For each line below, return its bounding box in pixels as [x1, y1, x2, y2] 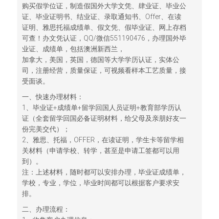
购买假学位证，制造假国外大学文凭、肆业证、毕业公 [22, 2, 186, 10]
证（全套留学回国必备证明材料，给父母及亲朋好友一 [22, 114, 186, 122]
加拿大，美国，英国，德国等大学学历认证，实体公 [22, 56, 179, 64]
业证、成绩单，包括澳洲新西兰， [22, 45, 125, 53]
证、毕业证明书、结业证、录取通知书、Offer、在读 [22, 13, 181, 21]
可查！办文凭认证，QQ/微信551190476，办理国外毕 [22, 34, 186, 42]
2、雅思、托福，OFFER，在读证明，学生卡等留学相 [22, 136, 184, 144]
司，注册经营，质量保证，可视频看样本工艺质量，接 [22, 66, 186, 74]
